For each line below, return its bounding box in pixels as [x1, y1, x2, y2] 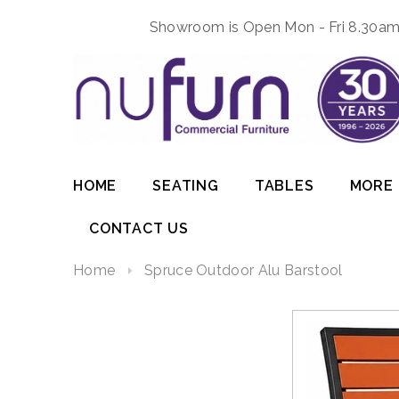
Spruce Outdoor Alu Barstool [143, 262, 343, 280]
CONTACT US [89, 220, 189, 238]
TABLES [254, 177, 314, 195]
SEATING [152, 177, 219, 195]
